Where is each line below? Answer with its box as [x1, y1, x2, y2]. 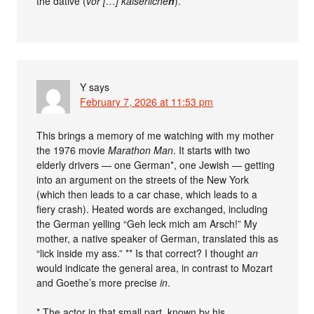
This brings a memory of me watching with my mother [36, 128, 275, 142]
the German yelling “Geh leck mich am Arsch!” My [36, 216, 258, 231]
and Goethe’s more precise [36, 275, 161, 289]
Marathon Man [108, 142, 174, 157]
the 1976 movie [36, 142, 109, 157]
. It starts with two [173, 142, 251, 157]
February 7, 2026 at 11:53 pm [80, 94, 214, 109]
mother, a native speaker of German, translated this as [36, 231, 279, 245]
